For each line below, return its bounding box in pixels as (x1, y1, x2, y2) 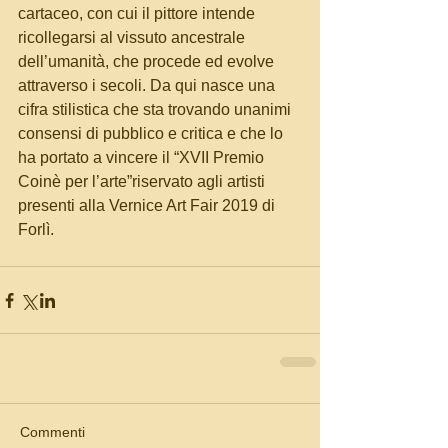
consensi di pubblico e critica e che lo (18, 125, 287, 143)
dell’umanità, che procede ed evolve (18, 53, 278, 71)
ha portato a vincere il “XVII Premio (18, 149, 268, 167)
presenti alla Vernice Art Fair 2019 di (18, 197, 279, 215)
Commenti (20, 424, 85, 441)
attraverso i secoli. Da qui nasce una (18, 77, 279, 95)
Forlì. (18, 221, 54, 239)
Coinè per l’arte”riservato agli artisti (18, 173, 269, 191)
